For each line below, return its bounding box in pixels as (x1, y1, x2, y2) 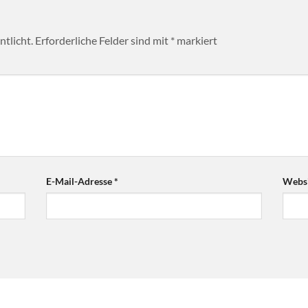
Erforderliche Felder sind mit (35, 34, 170, 47)
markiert (175, 34, 217, 47)
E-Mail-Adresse (46, 175, 115, 187)
